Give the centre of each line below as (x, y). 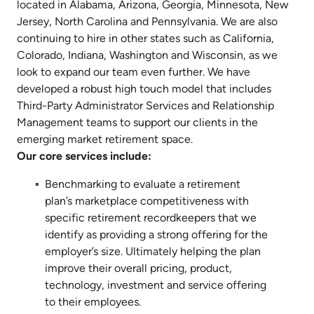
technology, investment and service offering (156, 286)
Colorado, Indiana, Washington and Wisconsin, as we (147, 56)
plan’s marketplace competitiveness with (147, 202)
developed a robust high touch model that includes (144, 89)
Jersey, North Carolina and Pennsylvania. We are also (147, 22)
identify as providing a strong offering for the (156, 235)
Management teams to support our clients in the (137, 123)
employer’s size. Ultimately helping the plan (153, 252)
